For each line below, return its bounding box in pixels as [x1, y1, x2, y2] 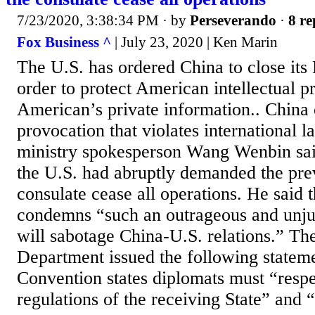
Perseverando [190, 11, 276, 29]
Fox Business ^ [17, 34, 111, 51]
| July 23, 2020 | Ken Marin [111, 34, 278, 51]
